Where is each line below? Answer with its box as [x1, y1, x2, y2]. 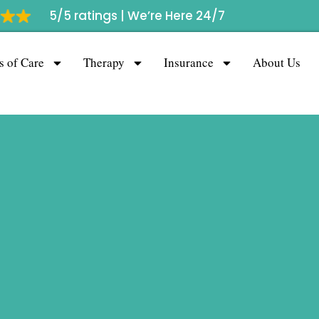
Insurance [163, 54, 214, 70]
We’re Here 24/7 [127, 7, 226, 24]
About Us [252, 54, 300, 70]
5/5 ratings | [49, 7, 128, 24]
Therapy [83, 54, 125, 70]
